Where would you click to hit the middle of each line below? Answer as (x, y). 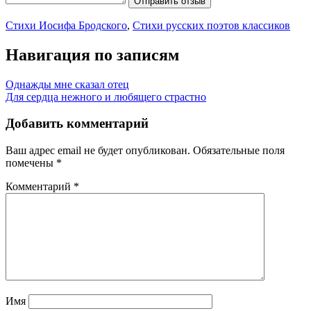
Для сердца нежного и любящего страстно (106, 96)
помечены (31, 163)
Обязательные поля (239, 151)
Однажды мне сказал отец (67, 84)
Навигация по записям (92, 54)
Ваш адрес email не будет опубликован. (98, 151)
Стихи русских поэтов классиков (211, 25)
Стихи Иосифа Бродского (66, 25)
